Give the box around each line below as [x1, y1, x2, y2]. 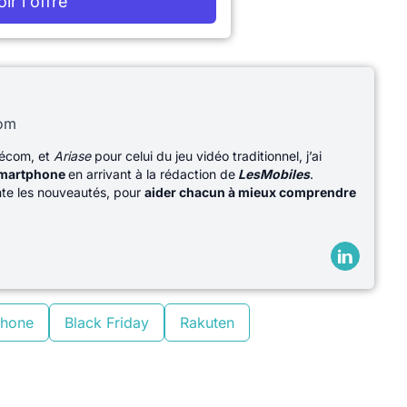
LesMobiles [238, 166, 310, 182]
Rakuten [180, 313, 234, 332]
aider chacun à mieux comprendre [144, 184, 356, 200]
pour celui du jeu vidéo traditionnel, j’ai [94, 148, 322, 164]
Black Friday [65, 313, 149, 332]
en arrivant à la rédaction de [68, 166, 235, 182]
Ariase [54, 148, 94, 164]
